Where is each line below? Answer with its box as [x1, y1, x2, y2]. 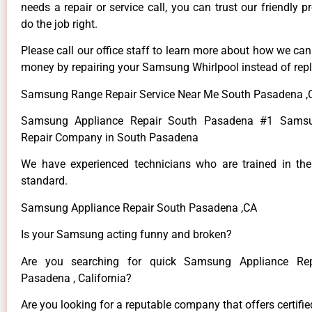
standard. [21, 174, 68, 188]
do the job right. [21, 17, 97, 31]
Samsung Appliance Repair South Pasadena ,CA [21, 201, 257, 214]
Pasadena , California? [21, 271, 132, 285]
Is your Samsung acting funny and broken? [21, 228, 232, 242]
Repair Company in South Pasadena [21, 131, 201, 145]
